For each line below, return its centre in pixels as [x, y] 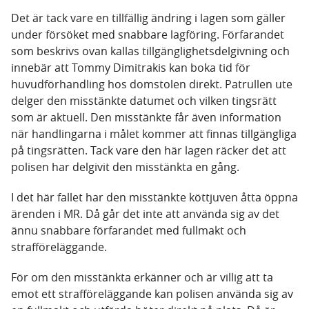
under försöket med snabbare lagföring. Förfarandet [148, 35]
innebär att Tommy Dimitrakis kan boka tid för [131, 68]
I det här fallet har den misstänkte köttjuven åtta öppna [154, 198]
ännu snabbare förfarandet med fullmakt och [129, 231]
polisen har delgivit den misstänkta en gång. [125, 167]
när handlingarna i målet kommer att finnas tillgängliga [154, 134]
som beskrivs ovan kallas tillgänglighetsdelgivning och [150, 51]
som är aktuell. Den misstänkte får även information [146, 118]
